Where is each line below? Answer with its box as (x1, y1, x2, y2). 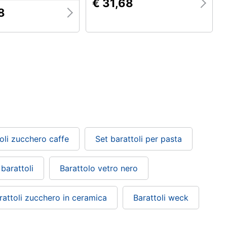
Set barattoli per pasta (95, 134, 182, 144)
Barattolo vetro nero (60, 163, 138, 173)
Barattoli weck (133, 193, 188, 203)
